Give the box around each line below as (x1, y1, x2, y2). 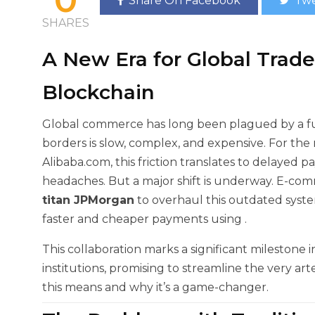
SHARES (42, 16, 89, 30)
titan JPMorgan (42, 193, 134, 207)
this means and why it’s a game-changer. (42, 281, 269, 294)
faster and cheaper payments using (42, 212, 245, 226)
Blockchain (42, 80, 155, 104)
